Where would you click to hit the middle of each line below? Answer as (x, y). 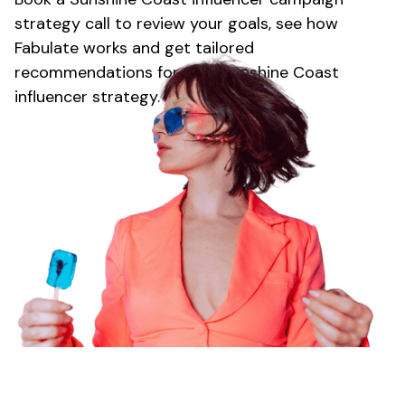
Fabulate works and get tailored (134, 48)
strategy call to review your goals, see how (176, 24)
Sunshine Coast (280, 73)
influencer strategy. (87, 97)
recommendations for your (118, 73)
